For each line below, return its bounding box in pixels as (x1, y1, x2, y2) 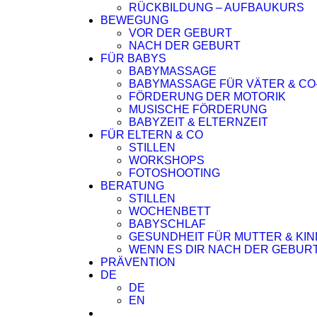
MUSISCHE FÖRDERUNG (129, 103, 267, 115)
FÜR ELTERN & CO (100, 129, 203, 141)
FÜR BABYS (100, 52, 166, 64)
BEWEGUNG (100, 14, 168, 26)
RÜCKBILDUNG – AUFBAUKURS (129, 1, 304, 13)
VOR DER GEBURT (129, 27, 232, 39)
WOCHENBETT (129, 205, 211, 217)
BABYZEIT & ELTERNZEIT (129, 116, 268, 128)
